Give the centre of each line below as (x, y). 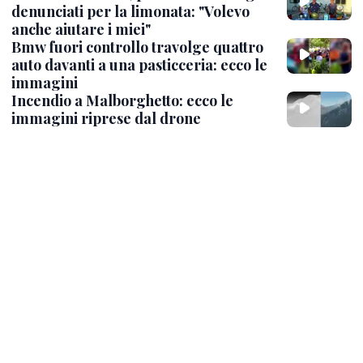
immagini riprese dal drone (106, 118)
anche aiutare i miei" (81, 29)
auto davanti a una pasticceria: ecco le (139, 64)
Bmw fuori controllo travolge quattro (137, 47)
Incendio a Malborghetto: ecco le (122, 100)
